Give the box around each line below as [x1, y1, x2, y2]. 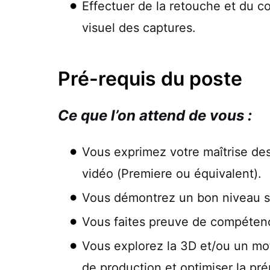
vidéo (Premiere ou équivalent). [82, 166, 262, 181]
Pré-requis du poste [58, 66, 242, 90]
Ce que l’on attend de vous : [58, 106, 252, 124]
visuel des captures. [82, 20, 196, 35]
